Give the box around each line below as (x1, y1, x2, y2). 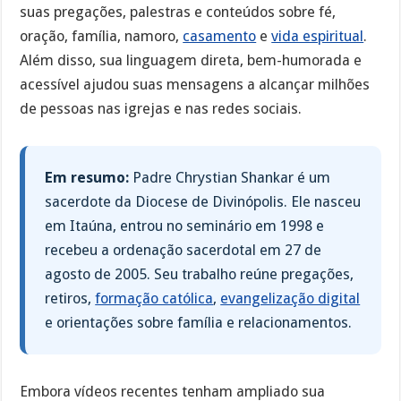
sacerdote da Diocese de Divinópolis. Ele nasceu (45, 192, 362, 210)
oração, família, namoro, (20, 27, 183, 45)
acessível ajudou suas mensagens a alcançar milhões (20, 75, 371, 93)
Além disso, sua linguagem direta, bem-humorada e (20, 51, 363, 69)
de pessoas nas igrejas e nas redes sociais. (20, 99, 303, 117)
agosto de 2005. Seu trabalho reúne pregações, (45, 265, 354, 283)
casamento (183, 27, 257, 45)
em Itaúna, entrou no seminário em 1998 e (45, 217, 325, 235)
